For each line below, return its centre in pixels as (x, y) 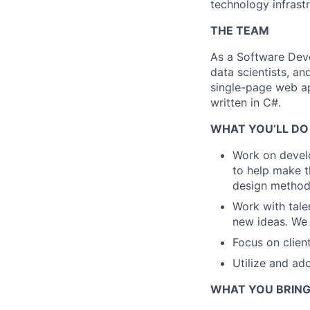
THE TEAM (240, 30)
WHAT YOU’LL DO (259, 128)
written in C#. (246, 102)
